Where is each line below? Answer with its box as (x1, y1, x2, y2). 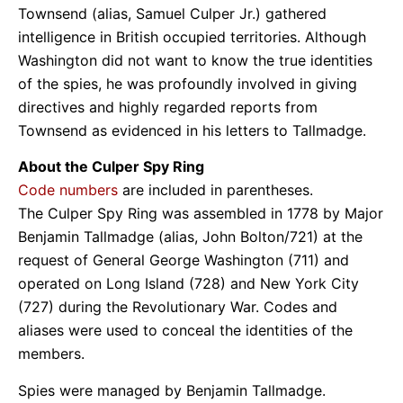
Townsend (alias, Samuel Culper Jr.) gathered (18, 4, 327, 22)
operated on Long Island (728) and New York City (18, 274, 359, 293)
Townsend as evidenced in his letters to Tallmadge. (18, 121, 366, 139)
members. (18, 345, 85, 363)
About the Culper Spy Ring (18, 157, 204, 176)
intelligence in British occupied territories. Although (18, 27, 366, 46)
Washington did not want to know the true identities (18, 50, 372, 69)
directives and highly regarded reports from (18, 97, 318, 116)
